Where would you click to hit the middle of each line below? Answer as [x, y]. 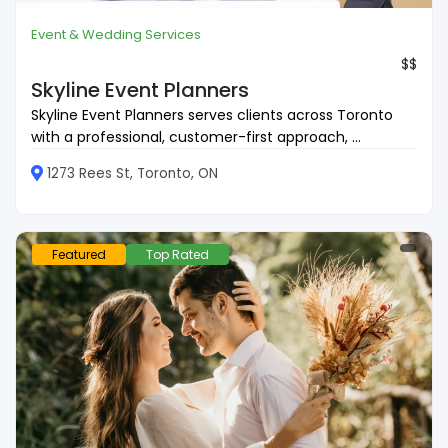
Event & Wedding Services [116, 35]
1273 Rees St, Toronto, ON [132, 174]
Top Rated [177, 255]
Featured [79, 255]
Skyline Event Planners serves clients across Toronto [212, 115]
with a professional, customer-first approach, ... [196, 137]
